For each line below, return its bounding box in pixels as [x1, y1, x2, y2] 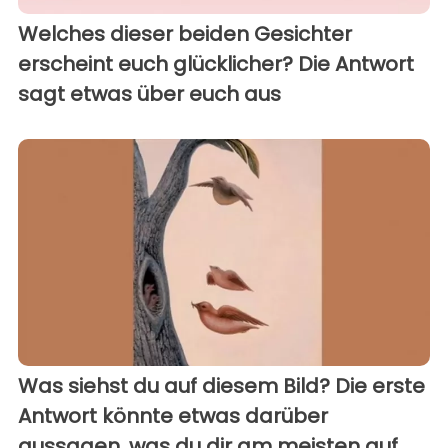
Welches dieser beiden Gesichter [18, 20, 352, 49]
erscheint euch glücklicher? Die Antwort [18, 50, 414, 79]
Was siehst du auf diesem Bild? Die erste [18, 371, 425, 400]
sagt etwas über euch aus [18, 80, 281, 109]
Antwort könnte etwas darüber [18, 401, 328, 430]
